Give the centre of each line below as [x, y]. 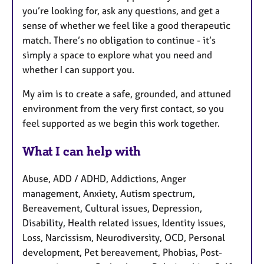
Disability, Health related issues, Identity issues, [124, 222]
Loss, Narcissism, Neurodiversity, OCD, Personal [124, 237]
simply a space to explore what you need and [117, 55]
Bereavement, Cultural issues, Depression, [112, 208]
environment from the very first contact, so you [123, 109]
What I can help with [82, 151]
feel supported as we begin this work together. [121, 123]
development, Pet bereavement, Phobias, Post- [122, 252]
